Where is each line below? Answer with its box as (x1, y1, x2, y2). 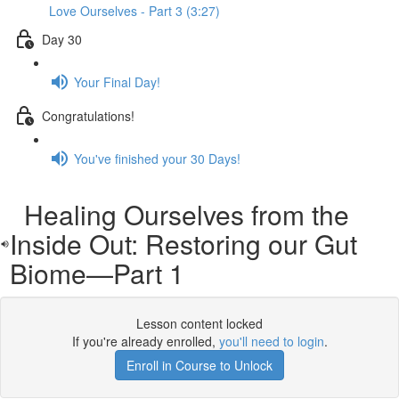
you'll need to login (218, 332, 324, 350)
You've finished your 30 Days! (74, 149, 240, 167)
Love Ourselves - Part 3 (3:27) (49, 2, 220, 20)
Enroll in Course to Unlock (126, 356, 273, 374)
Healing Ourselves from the (9, 195, 349, 233)
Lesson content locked (136, 314, 263, 332)
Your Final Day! (74, 72, 160, 91)
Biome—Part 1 (9, 254, 184, 292)
